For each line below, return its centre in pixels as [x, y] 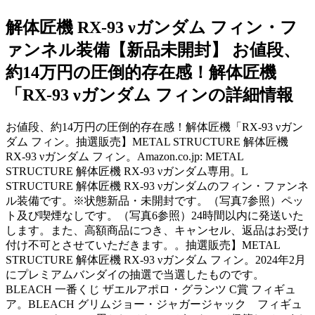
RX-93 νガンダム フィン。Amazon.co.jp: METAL [124, 156]
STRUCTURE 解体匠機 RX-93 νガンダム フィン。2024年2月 [156, 259]
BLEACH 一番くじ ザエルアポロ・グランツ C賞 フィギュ [151, 289]
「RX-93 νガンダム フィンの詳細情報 [149, 95]
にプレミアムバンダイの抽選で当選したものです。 [135, 274]
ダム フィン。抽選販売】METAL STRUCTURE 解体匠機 [147, 141]
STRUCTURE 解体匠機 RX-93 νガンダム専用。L [127, 171]
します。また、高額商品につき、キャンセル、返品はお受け [157, 230]
